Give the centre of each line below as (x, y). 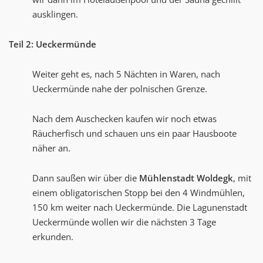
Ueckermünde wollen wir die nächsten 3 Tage (124, 222)
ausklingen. (55, 14)
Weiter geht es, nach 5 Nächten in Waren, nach (126, 74)
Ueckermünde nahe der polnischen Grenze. (120, 89)
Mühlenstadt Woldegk (186, 178)
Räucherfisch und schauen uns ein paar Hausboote (134, 134)
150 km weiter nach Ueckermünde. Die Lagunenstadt (140, 208)
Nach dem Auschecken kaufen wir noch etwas (124, 119)
